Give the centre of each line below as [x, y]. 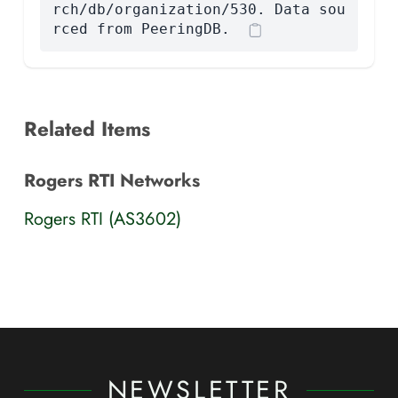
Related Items [87, 128]
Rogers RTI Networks [112, 180]
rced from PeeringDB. [141, 28]
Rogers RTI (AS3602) [103, 219]
